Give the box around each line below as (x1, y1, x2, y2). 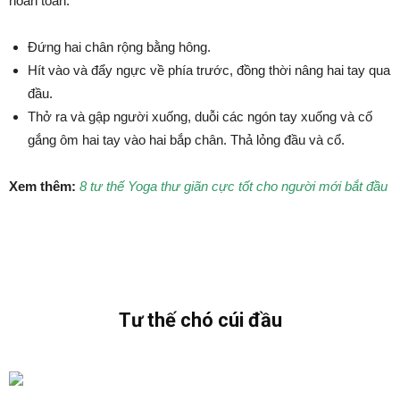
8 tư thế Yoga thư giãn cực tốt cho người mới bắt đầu (79, 179, 387, 194)
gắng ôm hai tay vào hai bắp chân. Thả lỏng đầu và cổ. (28, 132, 345, 147)
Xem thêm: (9, 179, 76, 194)
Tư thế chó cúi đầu (118, 309, 282, 331)
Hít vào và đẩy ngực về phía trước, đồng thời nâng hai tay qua (28, 62, 390, 78)
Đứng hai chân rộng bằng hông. (28, 39, 211, 54)
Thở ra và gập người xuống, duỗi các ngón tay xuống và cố (28, 109, 372, 124)
